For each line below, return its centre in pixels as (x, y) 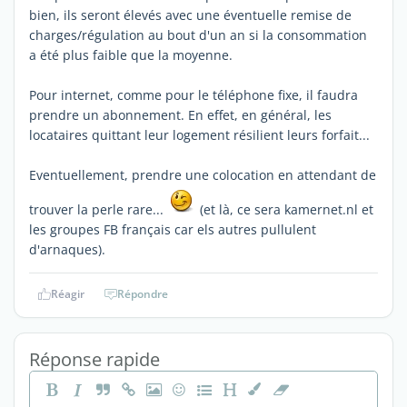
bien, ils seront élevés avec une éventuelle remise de (190, 15)
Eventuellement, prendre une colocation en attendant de (203, 175)
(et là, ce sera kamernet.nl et (285, 209)
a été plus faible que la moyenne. (131, 55)
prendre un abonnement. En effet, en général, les (180, 115)
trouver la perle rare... (98, 209)
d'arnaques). (67, 249)
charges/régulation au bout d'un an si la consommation (198, 35)
